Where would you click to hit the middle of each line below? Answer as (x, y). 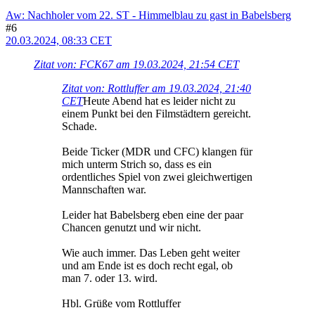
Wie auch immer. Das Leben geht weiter (151, 253)
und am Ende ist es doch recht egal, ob (147, 266)
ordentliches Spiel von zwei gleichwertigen (157, 177)
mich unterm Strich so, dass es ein (137, 165)
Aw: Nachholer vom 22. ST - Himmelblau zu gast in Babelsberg (148, 15)
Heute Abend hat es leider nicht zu (159, 101)
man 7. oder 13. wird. (110, 278)
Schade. (79, 127)
